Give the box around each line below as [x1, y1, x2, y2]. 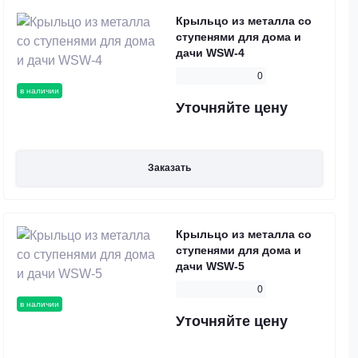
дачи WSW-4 [176, 46, 245, 59]
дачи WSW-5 [176, 260, 245, 273]
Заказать [148, 162, 191, 174]
